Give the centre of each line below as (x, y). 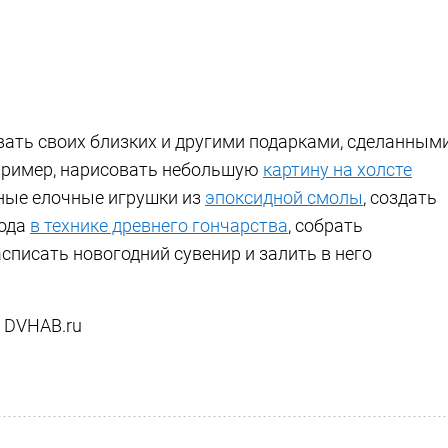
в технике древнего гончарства (159, 225)
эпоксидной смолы (284, 197)
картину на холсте (337, 169)
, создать (400, 197)
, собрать (325, 225)
